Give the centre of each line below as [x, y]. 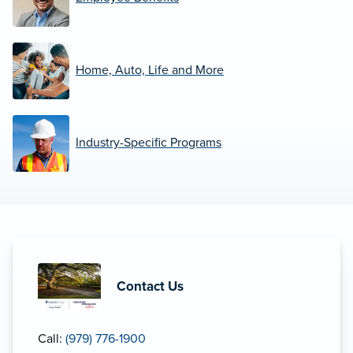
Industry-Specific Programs [149, 143]
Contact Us [150, 286]
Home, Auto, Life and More [150, 71]
